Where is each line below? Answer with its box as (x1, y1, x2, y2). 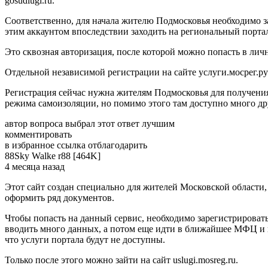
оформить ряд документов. (5, 193, 114, 203)
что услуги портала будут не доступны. (5, 234, 165, 245)
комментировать (5, 129, 72, 140)
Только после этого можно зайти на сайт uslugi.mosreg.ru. (5, 255, 238, 266)
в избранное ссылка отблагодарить (5, 140, 147, 151)
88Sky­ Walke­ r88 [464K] (5, 151, 100, 162)
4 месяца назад (5, 162, 65, 172)
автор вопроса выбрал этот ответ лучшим (5, 118, 175, 129)
